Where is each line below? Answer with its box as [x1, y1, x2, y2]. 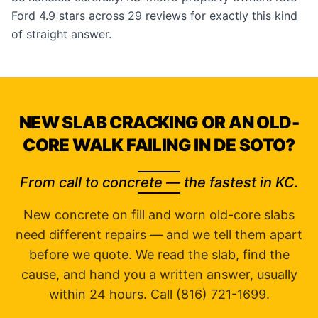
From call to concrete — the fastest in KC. [19, 174, 299, 191]
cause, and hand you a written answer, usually [21, 267, 297, 282]
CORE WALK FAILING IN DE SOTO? [23, 135, 295, 155]
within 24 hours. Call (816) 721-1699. [48, 287, 270, 302]
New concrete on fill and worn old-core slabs [23, 207, 295, 222]
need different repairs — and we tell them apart [16, 227, 302, 242]
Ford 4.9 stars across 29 [11, 9, 146, 23]
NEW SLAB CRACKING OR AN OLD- [18, 112, 300, 133]
